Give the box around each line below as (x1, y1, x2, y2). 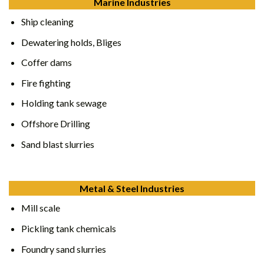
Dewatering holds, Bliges (21, 36, 121, 48)
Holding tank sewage (21, 97, 107, 109)
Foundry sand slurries (21, 243, 106, 255)
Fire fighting (21, 77, 71, 88)
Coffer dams (21, 57, 72, 68)
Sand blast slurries (21, 138, 94, 150)
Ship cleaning (21, 15, 74, 27)
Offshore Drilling (21, 117, 90, 129)
